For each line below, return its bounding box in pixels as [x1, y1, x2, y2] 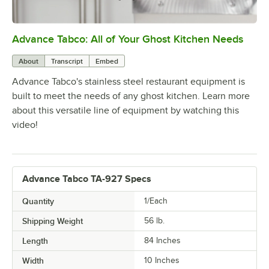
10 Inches [144, 255, 180, 265]
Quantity [22, 196, 54, 206]
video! [12, 119, 38, 130]
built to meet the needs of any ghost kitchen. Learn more [12, 90, 250, 101]
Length [22, 235, 48, 246]
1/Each [144, 196, 168, 205]
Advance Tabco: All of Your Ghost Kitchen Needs [12, 32, 243, 45]
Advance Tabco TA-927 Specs [22, 173, 151, 184]
